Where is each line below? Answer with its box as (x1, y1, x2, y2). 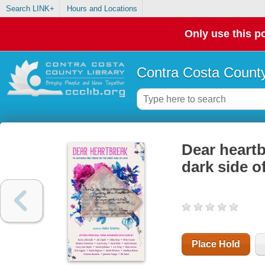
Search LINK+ (5, 4, 54, 14)
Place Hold (191, 239, 240, 250)
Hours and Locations (66, 4, 137, 14)
